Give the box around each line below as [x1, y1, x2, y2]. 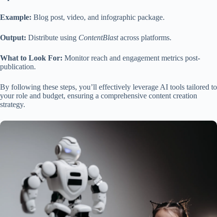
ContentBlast [78, 33, 118, 42]
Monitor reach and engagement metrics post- [62, 54, 200, 62]
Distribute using [26, 33, 78, 42]
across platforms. [118, 33, 171, 42]
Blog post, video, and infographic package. [31, 13, 165, 22]
